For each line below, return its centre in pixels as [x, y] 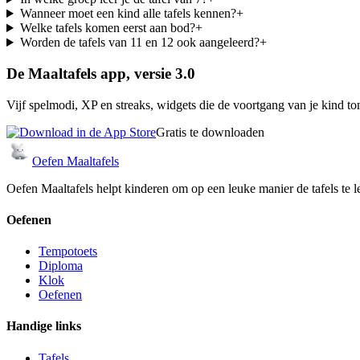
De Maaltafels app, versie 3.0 [101, 73]
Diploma [61, 266]
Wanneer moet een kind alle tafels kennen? [128, 14]
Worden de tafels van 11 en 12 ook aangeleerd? [139, 43]
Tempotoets [68, 252]
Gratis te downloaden [210, 132]
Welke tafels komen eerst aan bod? [107, 28]
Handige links [44, 326]
